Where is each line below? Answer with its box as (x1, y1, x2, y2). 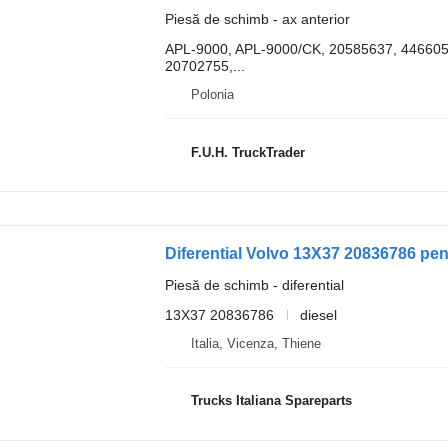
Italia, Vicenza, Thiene (190, 335, 321, 351)
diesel (299, 306, 337, 323)
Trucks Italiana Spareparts (190, 393, 352, 409)
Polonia (190, 87, 234, 102)
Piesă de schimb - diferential (164, 276, 344, 293)
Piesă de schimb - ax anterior (164, 11, 350, 27)
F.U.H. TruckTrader (190, 144, 305, 160)
